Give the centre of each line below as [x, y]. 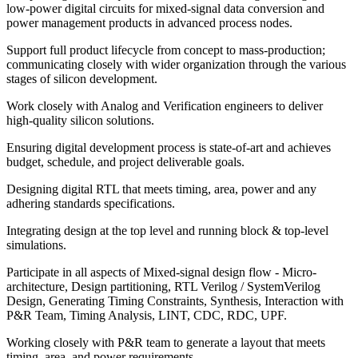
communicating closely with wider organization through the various [176, 65]
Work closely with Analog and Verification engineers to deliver [165, 106]
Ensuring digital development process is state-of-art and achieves [169, 148]
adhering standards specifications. [91, 204]
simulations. [36, 245]
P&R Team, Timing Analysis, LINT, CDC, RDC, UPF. [147, 316]
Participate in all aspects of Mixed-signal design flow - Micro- [161, 272]
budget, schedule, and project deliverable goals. [125, 162]
